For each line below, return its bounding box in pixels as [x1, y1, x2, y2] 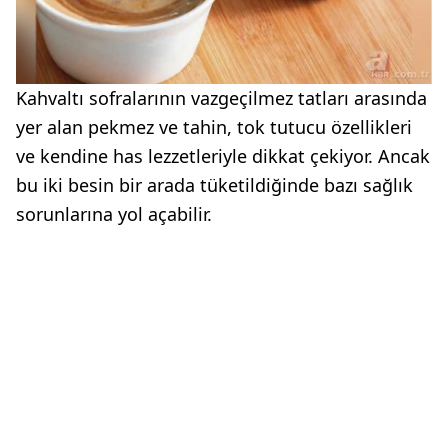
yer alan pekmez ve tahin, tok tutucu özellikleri [16, 115, 412, 140]
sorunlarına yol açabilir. [16, 202, 212, 227]
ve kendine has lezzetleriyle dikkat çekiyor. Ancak [16, 144, 430, 169]
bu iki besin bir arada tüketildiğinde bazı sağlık [16, 173, 413, 198]
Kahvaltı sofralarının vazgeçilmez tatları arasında [16, 86, 427, 111]
